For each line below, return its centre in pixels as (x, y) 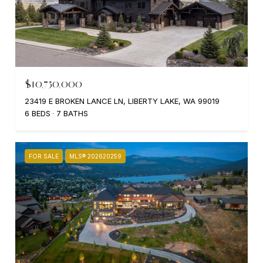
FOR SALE (44, 156)
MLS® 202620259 (95, 156)
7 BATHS (72, 113)
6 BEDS (38, 113)
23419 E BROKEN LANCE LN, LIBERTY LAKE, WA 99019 (122, 101)
